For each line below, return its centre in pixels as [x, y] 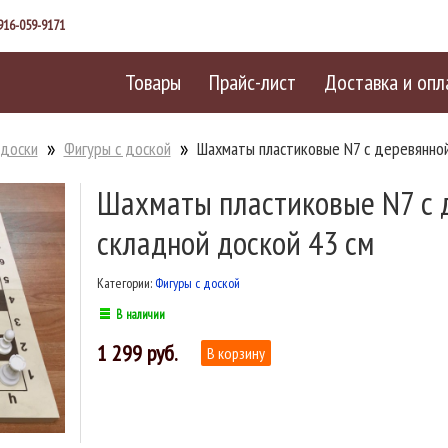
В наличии [140, 314]
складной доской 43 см [235, 242]
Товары [152, 82]
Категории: [125, 283]
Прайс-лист [252, 82]
